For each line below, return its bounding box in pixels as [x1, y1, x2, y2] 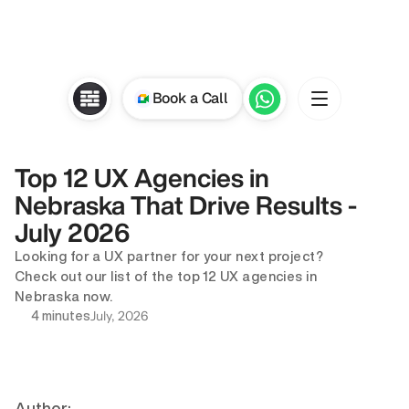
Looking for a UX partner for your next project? [15, 249, 324, 263]
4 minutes [31, 309, 90, 322]
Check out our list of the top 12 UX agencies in [15, 269, 318, 283]
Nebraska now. [15, 289, 113, 303]
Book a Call [152, 89, 228, 108]
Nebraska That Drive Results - [15, 192, 357, 218]
